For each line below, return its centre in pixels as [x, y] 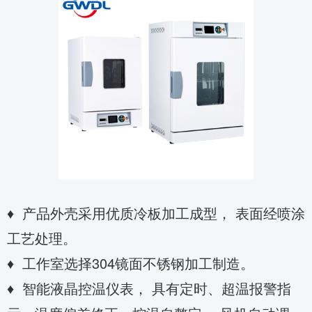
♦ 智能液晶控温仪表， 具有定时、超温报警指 [149, 288]
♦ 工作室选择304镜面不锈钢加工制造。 [131, 263]
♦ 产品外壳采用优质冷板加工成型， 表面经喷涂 [156, 213]
